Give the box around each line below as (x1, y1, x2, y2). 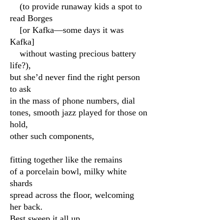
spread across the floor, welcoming (10, 190, 134, 200)
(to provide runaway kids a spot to (10, 1, 142, 11)
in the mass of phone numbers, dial (10, 96, 135, 106)
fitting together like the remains (10, 155, 122, 165)
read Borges (10, 13, 53, 23)
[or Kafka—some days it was (10, 25, 124, 35)
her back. (10, 202, 43, 212)
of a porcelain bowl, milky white (10, 166, 127, 176)
